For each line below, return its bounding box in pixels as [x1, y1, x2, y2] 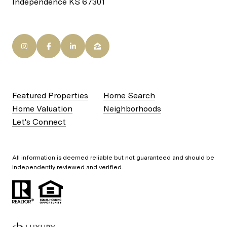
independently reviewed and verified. [12, 163, 123, 171]
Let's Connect [12, 117, 66, 127]
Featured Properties [12, 90, 88, 100]
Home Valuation [12, 103, 72, 113]
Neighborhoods [103, 103, 161, 113]
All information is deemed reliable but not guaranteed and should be [12, 154, 214, 161]
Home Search [103, 90, 155, 100]
